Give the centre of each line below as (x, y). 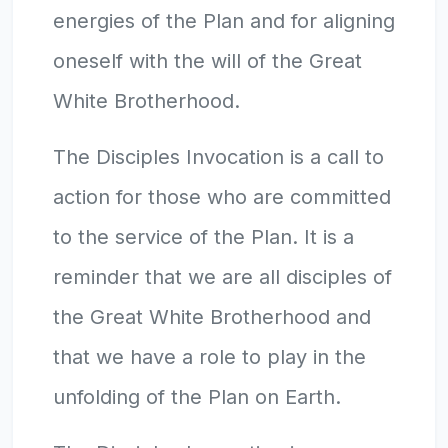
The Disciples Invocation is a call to (218, 156)
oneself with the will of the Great (207, 60)
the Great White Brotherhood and (212, 316)
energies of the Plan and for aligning (224, 20)
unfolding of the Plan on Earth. (197, 396)
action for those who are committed (222, 196)
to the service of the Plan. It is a (203, 236)
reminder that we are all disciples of (222, 276)
